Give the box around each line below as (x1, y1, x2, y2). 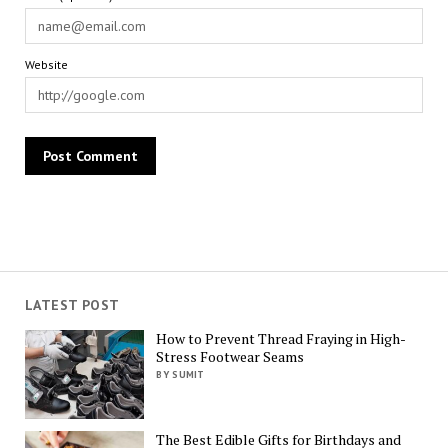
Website (24, 56, 68, 72)
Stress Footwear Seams (156, 346, 305, 366)
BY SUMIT (156, 367, 205, 381)
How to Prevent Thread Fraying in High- (156, 328, 407, 348)
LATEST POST (24, 296, 120, 314)
